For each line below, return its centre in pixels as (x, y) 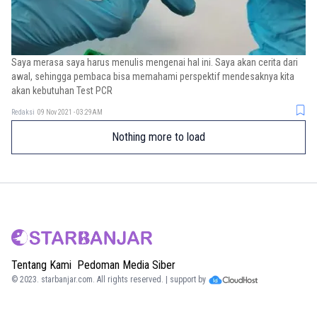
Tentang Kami (41, 265)
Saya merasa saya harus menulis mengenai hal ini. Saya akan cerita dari (155, 62)
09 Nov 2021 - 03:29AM (70, 112)
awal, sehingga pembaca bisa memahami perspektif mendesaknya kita (153, 76)
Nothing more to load (158, 137)
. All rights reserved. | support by (149, 279)
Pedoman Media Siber (126, 265)
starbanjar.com (67, 279)
